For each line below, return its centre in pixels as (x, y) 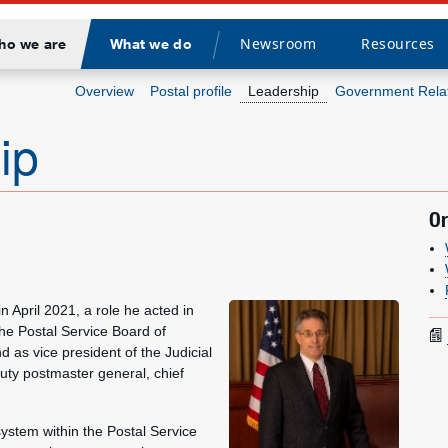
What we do (150, 43)
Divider (236, 56)
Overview (104, 91)
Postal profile (191, 91)
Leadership (283, 91)
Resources (397, 43)
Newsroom (277, 43)
